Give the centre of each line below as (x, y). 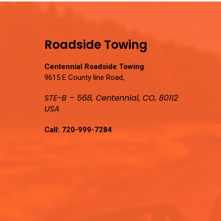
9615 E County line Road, (84, 77)
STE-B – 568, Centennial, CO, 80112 (111, 98)
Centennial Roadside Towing (94, 67)
